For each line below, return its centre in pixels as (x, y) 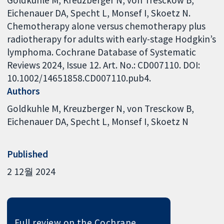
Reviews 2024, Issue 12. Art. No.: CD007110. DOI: (104, 65)
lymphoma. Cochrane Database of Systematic (102, 52)
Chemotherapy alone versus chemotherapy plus (106, 26)
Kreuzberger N (93, 109)
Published (28, 154)
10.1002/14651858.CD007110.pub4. (79, 78)
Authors (24, 91)
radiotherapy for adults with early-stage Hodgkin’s (112, 39)
